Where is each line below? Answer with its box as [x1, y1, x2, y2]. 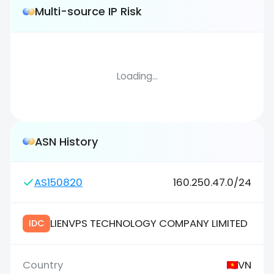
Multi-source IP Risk [35, 4, 143, 20]
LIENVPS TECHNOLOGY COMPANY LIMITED [50, 216, 248, 231]
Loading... [116, 69, 158, 83]
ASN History [35, 133, 98, 149]
